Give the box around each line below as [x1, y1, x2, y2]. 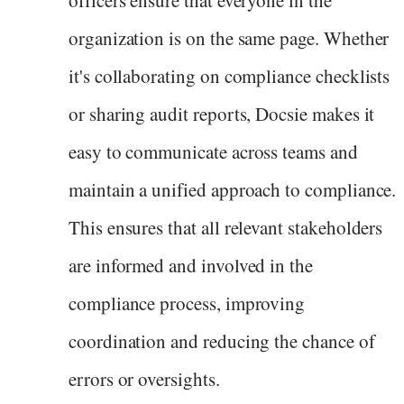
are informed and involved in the [69, 252, 313, 278]
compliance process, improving [69, 289, 306, 316]
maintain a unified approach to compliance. [69, 176, 397, 202]
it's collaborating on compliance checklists [69, 62, 390, 88]
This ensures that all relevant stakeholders [69, 214, 383, 240]
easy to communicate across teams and [69, 138, 358, 164]
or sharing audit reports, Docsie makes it [69, 100, 375, 126]
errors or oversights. [69, 365, 220, 391]
